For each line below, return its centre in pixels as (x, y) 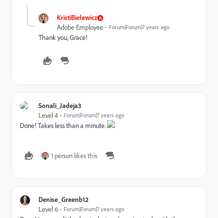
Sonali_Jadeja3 (60, 105)
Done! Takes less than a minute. (64, 126)
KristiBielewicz (77, 17)
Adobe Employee (80, 27)
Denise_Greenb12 (64, 199)
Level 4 (48, 115)
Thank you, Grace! (63, 37)
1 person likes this (74, 156)
